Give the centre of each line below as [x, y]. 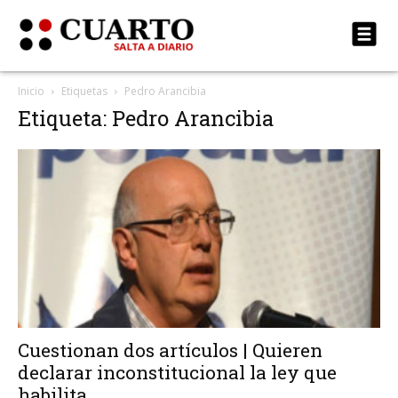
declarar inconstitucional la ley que [177, 373]
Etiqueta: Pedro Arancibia [146, 118]
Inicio [31, 91]
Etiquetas [84, 91]
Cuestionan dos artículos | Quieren [170, 350]
